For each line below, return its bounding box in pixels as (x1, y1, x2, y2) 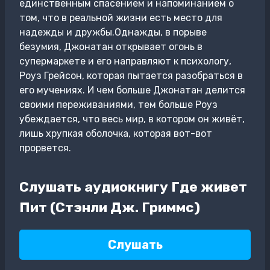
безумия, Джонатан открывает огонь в (19, 41, 202, 52)
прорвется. (19, 142, 71, 154)
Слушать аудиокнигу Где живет (19, 178, 247, 195)
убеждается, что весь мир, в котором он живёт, (19, 113, 245, 125)
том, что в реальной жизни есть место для (19, 12, 222, 24)
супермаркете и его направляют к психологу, (19, 55, 231, 67)
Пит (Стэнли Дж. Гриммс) (19, 198, 200, 216)
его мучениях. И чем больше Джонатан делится (19, 84, 245, 96)
